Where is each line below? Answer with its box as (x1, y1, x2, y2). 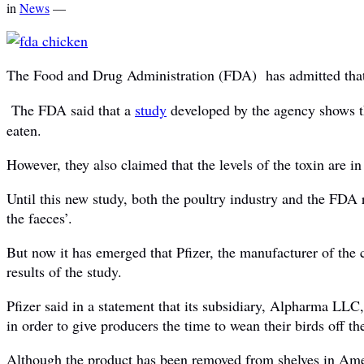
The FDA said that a (11, 99, 135, 119)
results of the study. (6, 261, 122, 281)
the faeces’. (6, 207, 72, 227)
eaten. (6, 119, 41, 140)
